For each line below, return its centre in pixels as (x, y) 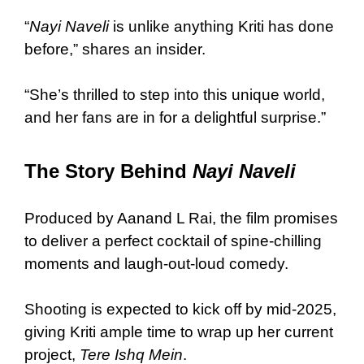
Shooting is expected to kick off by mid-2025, (180, 309)
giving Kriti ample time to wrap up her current (179, 331)
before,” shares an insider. (115, 49)
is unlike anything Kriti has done (221, 26)
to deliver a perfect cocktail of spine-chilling (173, 240)
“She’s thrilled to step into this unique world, (175, 94)
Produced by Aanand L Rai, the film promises (181, 218)
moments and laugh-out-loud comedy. (156, 263)
